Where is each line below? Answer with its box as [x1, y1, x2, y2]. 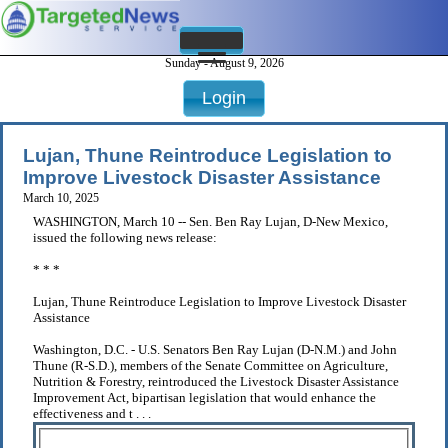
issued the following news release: [33, 230, 217, 246]
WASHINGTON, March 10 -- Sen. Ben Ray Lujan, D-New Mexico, [33, 214, 388, 230]
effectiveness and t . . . [33, 406, 151, 422]
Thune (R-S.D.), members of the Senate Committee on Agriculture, [33, 358, 388, 374]
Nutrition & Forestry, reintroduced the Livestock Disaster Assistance [33, 374, 399, 390]
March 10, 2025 [23, 191, 99, 206]
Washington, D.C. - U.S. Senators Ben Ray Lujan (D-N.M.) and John [33, 342, 397, 358]
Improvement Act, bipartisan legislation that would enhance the [33, 390, 376, 406]
